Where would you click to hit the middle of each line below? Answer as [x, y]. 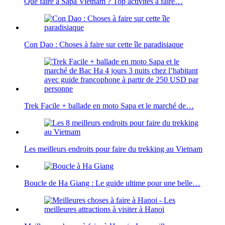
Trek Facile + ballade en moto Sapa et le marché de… [109, 105]
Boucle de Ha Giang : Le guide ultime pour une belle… [112, 183]
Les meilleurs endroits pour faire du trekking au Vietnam [113, 149]
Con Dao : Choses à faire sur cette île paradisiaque [104, 44]
